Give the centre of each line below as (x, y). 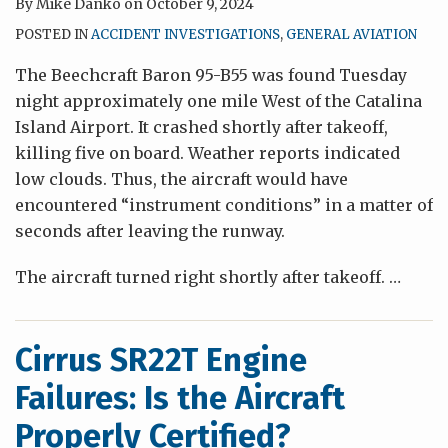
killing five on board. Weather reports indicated (207, 153)
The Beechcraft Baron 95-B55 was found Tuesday (211, 75)
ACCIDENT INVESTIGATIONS (185, 34)
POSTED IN (53, 34)
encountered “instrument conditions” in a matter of (224, 205)
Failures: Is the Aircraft (180, 398)
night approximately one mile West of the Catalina (218, 101)
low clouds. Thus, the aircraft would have (181, 179)
